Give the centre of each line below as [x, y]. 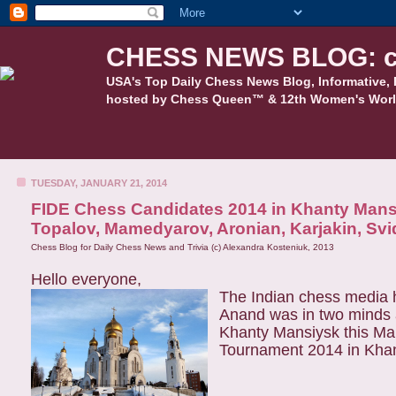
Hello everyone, [86, 279]
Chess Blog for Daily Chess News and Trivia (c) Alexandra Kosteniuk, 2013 [183, 247]
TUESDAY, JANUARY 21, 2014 [99, 183]
